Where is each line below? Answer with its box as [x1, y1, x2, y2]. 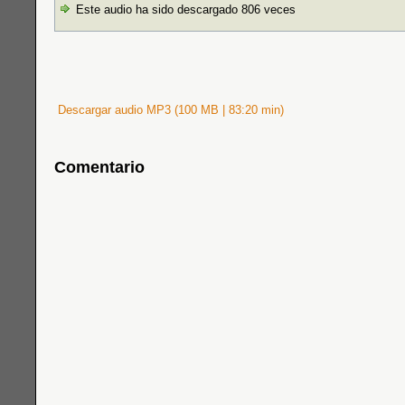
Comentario [54, 158, 145, 176]
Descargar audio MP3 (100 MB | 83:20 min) [54, 103, 284, 117]
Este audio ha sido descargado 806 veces [72, 3, 296, 16]
